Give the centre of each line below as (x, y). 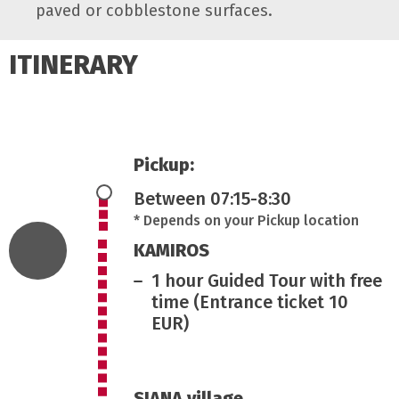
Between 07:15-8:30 (212, 198)
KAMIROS (171, 250)
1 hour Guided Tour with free (267, 280)
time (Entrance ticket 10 (250, 301)
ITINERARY (73, 65)
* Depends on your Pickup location (246, 220)
